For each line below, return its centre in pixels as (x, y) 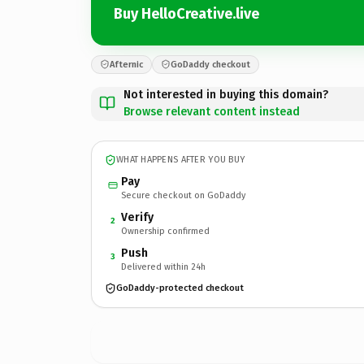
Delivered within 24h (163, 266)
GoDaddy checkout (210, 64)
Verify (137, 217)
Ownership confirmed (165, 231)
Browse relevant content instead (212, 111)
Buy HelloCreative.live (186, 14)
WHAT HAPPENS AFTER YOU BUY (181, 160)
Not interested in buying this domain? (226, 94)
